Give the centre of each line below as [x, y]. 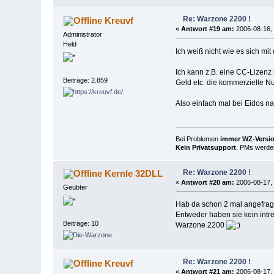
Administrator [83, 35]
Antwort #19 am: [207, 29]
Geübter [76, 187]
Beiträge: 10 [81, 224]
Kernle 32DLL [133, 174]
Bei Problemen [198, 139]
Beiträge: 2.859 [86, 80]
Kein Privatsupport [206, 147]
